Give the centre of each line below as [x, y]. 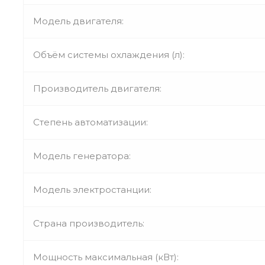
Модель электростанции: [92, 189]
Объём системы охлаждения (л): [109, 54]
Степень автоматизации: [91, 122]
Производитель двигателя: [97, 88]
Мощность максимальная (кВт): [106, 257]
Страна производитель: [89, 223]
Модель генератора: [82, 156]
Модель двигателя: [78, 21]
